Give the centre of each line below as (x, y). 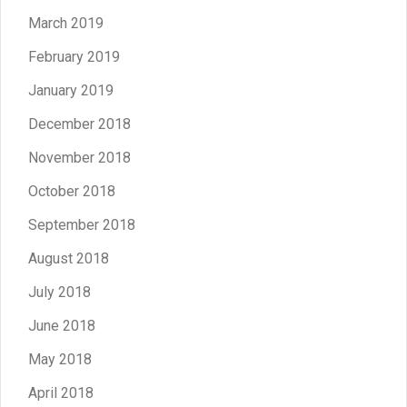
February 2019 (74, 56)
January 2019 (71, 90)
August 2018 (69, 258)
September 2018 (82, 224)
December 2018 (79, 124)
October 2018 (72, 191)
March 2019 (66, 23)
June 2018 (62, 325)
